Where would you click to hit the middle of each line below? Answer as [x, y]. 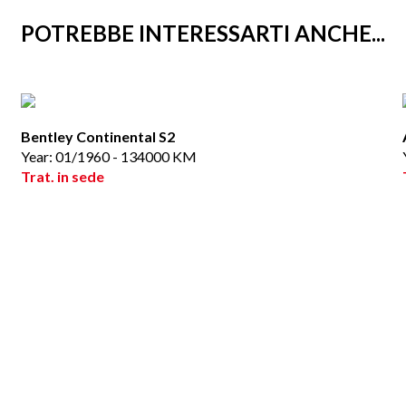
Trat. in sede [62, 176]
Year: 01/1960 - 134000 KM [108, 156]
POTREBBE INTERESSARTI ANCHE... [203, 33]
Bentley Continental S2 [97, 136]
